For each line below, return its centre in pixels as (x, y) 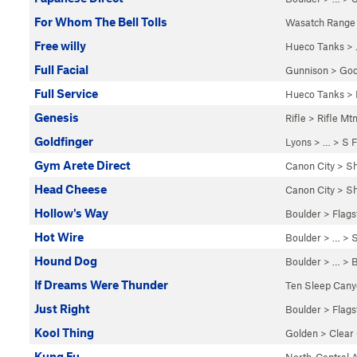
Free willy (60, 45)
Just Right (62, 308)
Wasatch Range (320, 22)
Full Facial (61, 69)
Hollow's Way (71, 213)
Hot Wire (59, 237)
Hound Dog (66, 261)
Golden (302, 333)
